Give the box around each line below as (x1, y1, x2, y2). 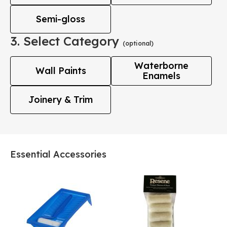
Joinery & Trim (28, 94, 93, 105)
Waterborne (134, 60, 188, 71)
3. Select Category (10, 33, 123, 49)
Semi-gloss (36, 13, 85, 25)
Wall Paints (35, 65, 86, 77)
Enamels (142, 70, 180, 82)
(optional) (123, 40, 154, 47)
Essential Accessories (10, 148, 106, 160)
